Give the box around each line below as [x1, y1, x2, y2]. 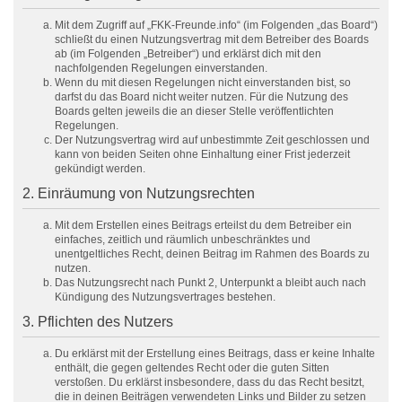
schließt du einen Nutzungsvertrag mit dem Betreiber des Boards [55, 33, 369, 46]
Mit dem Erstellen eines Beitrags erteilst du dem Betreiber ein [55, 219, 352, 232]
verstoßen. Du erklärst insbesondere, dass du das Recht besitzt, [55, 376, 364, 389]
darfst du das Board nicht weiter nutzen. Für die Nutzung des [55, 91, 348, 103]
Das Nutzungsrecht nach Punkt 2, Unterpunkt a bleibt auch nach [55, 276, 366, 289]
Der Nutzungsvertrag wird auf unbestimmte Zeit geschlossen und [55, 134, 370, 146]
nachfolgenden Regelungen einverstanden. [55, 62, 267, 74]
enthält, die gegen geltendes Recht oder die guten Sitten [55, 362, 329, 374]
